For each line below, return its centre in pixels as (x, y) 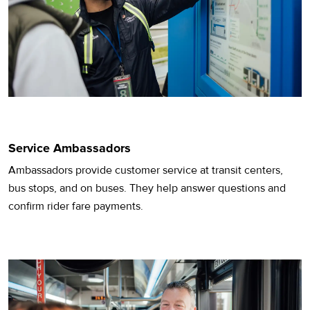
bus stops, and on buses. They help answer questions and (147, 188)
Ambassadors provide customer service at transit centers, (146, 170)
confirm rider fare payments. (76, 206)
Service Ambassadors (70, 148)
